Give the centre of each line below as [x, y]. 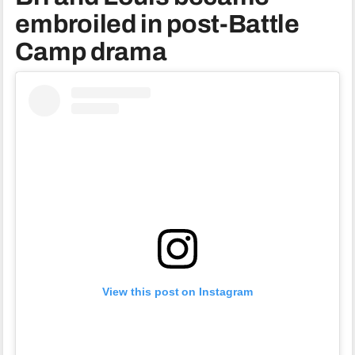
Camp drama [91, 52]
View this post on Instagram [177, 292]
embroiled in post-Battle [157, 24]
